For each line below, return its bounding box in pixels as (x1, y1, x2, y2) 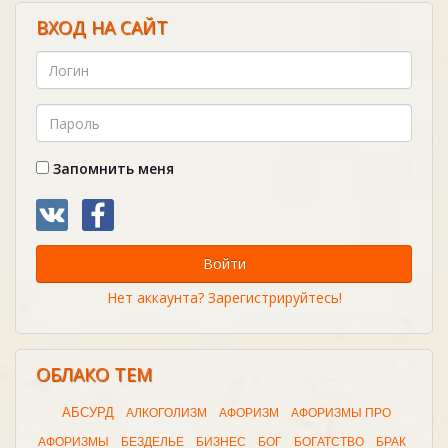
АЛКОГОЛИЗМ (125, 406, 207, 420)
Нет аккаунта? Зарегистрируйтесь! (106, 288, 342, 307)
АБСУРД (61, 405, 114, 420)
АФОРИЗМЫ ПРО (290, 406, 391, 420)
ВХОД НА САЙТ (36, 15, 168, 39)
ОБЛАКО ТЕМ (36, 362, 152, 386)
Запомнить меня (49, 159, 174, 178)
